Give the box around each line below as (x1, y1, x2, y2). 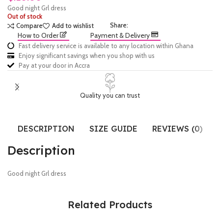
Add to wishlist (52, 22, 94, 30)
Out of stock (7, 12, 42, 20)
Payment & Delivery (90, 31, 151, 40)
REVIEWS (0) (152, 124, 203, 134)
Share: (110, 21, 128, 29)
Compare (16, 22, 43, 30)
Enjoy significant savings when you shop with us (18, 52, 155, 59)
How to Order (17, 31, 60, 40)
